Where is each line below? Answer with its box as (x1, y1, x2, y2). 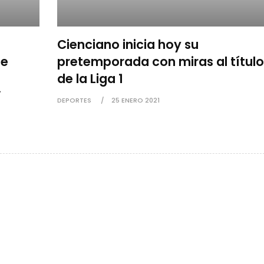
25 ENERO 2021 (111, 95, 160, 105)
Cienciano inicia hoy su (57, 36, 199, 54)
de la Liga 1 (57, 70, 123, 88)
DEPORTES (57, 95, 91, 105)
